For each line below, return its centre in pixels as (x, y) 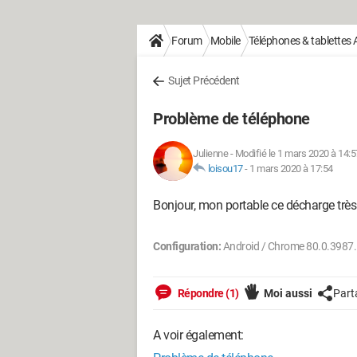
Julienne (210, 153)
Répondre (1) (207, 293)
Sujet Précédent (204, 80)
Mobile (225, 41)
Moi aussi (288, 293)
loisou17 (225, 169)
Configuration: (187, 246)
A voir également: (198, 335)
